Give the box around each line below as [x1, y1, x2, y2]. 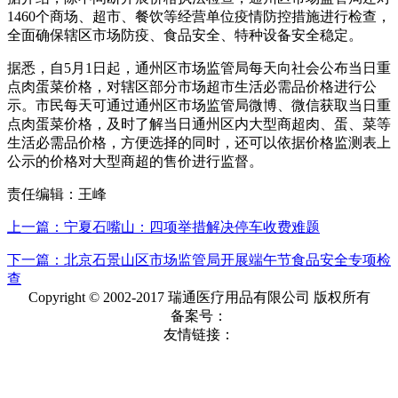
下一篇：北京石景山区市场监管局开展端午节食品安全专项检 [7, 251, 391, 267]
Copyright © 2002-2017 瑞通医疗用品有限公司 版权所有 [28, 289, 370, 305]
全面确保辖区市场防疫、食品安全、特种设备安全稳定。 [7, 27, 362, 43]
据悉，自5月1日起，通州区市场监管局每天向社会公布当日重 [7, 60, 391, 76]
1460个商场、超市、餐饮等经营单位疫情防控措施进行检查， [7, 8, 391, 24]
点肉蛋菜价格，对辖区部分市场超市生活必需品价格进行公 [7, 78, 377, 94]
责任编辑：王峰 [7, 186, 107, 202]
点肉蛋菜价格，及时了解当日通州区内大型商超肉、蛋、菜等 [7, 115, 391, 131]
